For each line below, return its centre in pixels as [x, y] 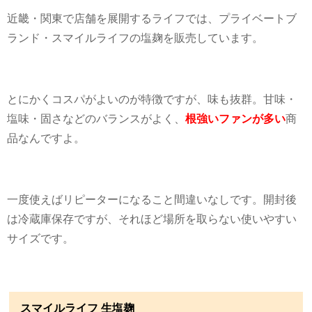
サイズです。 [40, 238]
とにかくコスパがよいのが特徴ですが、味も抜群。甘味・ [152, 99]
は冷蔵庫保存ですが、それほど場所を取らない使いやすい [152, 218]
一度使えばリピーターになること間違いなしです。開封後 [152, 199]
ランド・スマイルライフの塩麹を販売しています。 [135, 37]
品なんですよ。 [46, 138]
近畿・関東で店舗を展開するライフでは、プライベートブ [152, 18]
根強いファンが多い [235, 118]
